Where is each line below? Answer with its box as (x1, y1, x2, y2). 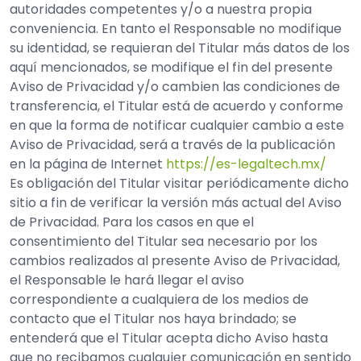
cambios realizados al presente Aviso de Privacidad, (10, 251, 340, 270)
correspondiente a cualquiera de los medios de (10, 290, 309, 309)
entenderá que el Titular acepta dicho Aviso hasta (10, 329, 328, 347)
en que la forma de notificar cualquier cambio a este (10, 116, 344, 135)
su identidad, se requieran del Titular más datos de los (10, 39, 350, 57)
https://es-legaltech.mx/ (166, 155, 326, 173)
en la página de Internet (10, 155, 166, 173)
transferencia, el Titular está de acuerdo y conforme (10, 97, 343, 115)
